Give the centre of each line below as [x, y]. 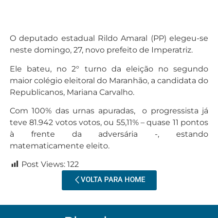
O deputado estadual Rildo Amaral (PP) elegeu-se [109, 38]
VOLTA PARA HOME [113, 180]
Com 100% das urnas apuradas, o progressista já [109, 111]
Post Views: [43, 164]
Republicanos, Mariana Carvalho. [72, 92]
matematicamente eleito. [60, 146]
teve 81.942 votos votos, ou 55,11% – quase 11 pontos [109, 123]
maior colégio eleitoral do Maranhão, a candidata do [109, 80]
